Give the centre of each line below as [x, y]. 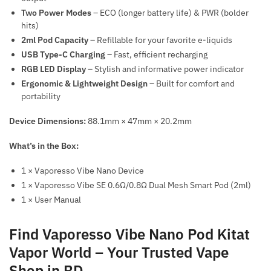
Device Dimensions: [47, 121]
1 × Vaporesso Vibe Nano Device [83, 170]
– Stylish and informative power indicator [165, 69]
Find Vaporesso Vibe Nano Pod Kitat [129, 234]
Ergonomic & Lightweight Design [84, 84]
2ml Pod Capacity [55, 40]
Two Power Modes [56, 13]
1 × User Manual [51, 199]
